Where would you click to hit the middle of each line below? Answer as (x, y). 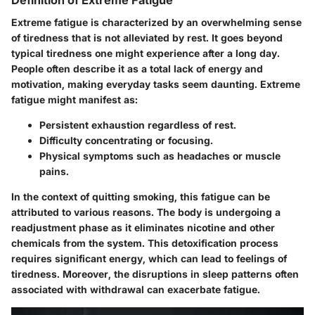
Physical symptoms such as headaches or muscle (160, 156)
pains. (54, 172)
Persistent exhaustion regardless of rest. (138, 125)
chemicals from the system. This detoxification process (145, 243)
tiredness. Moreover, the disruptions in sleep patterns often (155, 274)
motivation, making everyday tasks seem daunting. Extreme (156, 84)
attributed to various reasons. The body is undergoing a (146, 212)
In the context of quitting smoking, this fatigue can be (141, 197)
